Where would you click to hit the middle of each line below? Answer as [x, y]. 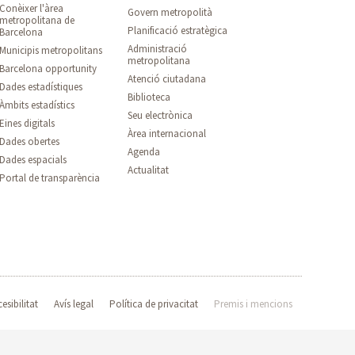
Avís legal [73, 303]
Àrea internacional [167, 134]
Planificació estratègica [178, 31]
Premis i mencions [253, 303]
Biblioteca [149, 97]
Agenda [144, 152]
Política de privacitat [153, 303]
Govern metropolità [170, 12]
